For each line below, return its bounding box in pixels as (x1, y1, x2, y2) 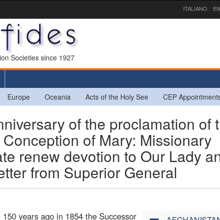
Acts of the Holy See (85, 91, 148, 102)
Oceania (45, 91, 71, 102)
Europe (7, 91, 30, 102)
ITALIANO (183, 4, 207, 12)
